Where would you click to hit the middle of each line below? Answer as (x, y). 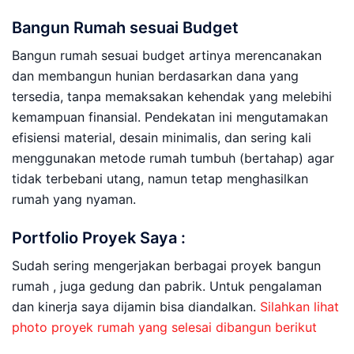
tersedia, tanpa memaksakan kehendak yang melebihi (172, 96)
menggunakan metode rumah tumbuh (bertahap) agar (173, 158)
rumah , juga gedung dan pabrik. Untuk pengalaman (167, 286)
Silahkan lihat (299, 307)
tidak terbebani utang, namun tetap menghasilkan (160, 179)
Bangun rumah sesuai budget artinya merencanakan (167, 55)
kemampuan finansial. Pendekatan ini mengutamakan (170, 117)
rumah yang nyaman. (74, 199)
